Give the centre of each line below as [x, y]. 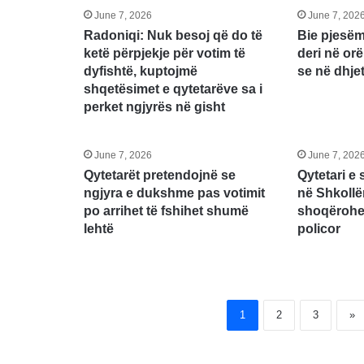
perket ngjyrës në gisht [154, 107]
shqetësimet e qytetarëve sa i [173, 89]
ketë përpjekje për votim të [164, 54]
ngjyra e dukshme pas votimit [174, 193]
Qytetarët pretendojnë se [159, 175]
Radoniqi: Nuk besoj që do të [173, 36]
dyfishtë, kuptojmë [140, 71]
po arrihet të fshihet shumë [166, 211]
